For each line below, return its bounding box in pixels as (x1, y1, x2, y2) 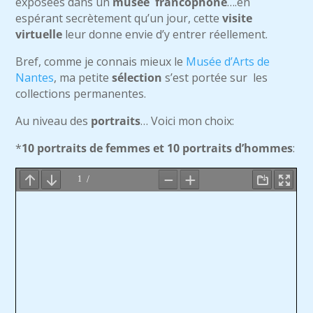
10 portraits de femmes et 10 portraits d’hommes (22, 140, 293, 156)
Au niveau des (15, 113, 92, 129)
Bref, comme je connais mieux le (15, 54, 187, 69)
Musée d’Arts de (186, 54, 270, 69)
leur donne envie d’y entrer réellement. (62, 27, 268, 42)
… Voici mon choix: (140, 113, 235, 129)
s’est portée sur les (162, 70, 268, 85)
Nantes (15, 70, 54, 85)
